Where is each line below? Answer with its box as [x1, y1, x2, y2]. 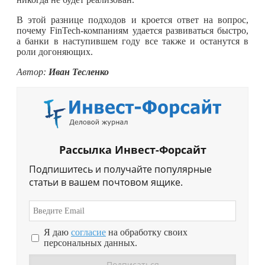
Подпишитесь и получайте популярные [29, 163, 212, 176]
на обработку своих [106, 227, 188, 238]
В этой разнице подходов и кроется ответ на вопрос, [17, 14, 248, 25]
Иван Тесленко [49, 66, 109, 77]
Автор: [17, 66, 49, 77]
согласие [71, 227, 106, 238]
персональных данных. [44, 238, 137, 248]
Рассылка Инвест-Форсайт [59, 143, 206, 157]
